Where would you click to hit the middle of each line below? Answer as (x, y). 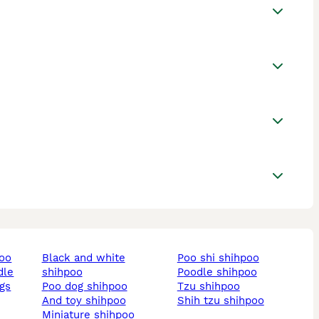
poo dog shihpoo (88, 287)
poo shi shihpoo (221, 258)
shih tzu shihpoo (224, 301)
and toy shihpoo (87, 301)
